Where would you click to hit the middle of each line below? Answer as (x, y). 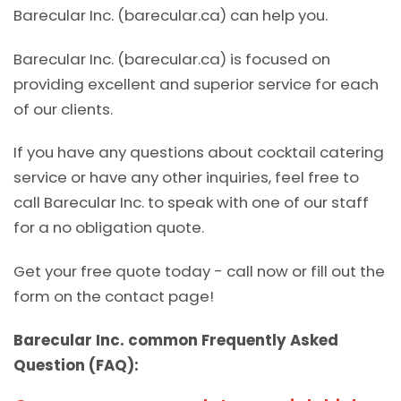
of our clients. (63, 109)
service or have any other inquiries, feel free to (186, 178)
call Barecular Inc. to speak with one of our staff (191, 203)
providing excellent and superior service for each (196, 84)
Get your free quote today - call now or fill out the (199, 272)
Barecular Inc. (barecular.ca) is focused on (172, 59)
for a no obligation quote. (109, 228)
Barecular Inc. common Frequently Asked (176, 341)
